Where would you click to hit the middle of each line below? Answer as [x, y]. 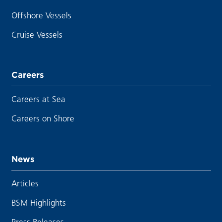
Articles [25, 183]
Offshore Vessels [41, 15]
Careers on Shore [43, 118]
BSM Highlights [38, 202]
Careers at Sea [38, 99]
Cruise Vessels [37, 34]
